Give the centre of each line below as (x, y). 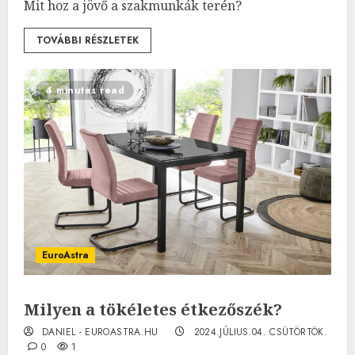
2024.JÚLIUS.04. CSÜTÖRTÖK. (260, 332)
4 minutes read (85, 90)
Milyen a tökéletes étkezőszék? (153, 309)
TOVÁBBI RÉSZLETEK (88, 40)
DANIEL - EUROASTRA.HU (100, 332)
